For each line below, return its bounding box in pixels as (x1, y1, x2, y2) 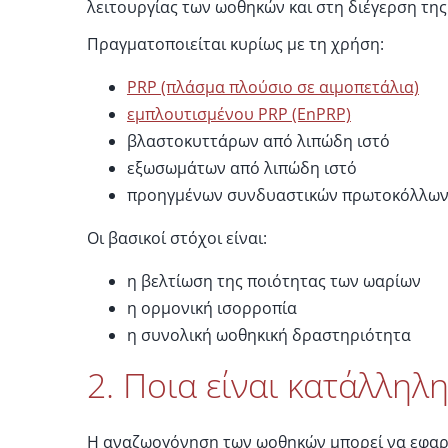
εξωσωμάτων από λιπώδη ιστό (126, 157, 357, 180)
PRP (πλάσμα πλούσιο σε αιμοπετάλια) (126, 76, 419, 99)
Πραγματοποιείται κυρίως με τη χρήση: (86, 33, 384, 56)
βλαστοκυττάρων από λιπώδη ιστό (126, 130, 390, 153)
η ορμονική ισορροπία (126, 297, 297, 320)
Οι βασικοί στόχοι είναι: (86, 227, 267, 250)
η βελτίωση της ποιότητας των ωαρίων (126, 270, 421, 293)
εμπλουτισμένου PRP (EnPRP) (126, 103, 351, 126)
